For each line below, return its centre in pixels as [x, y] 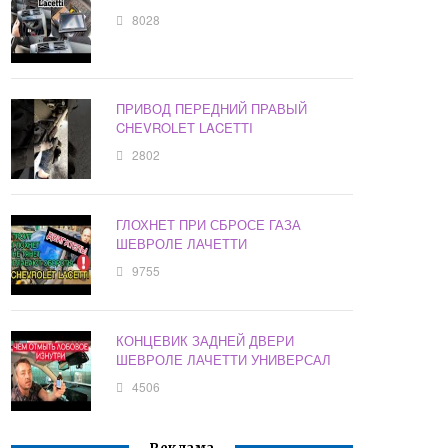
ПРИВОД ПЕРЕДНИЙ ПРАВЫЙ [212, 109]
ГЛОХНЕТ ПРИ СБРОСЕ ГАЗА [209, 225]
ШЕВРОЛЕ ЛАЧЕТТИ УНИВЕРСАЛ [224, 360]
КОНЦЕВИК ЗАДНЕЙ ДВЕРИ [205, 341]
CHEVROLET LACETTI [185, 128]
